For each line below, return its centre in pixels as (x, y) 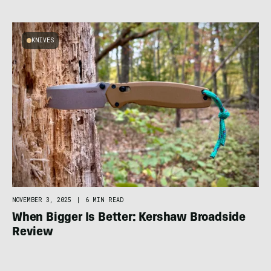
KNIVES (43, 40)
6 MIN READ (104, 200)
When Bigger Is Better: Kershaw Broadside (129, 218)
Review (33, 233)
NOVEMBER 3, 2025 (42, 200)
